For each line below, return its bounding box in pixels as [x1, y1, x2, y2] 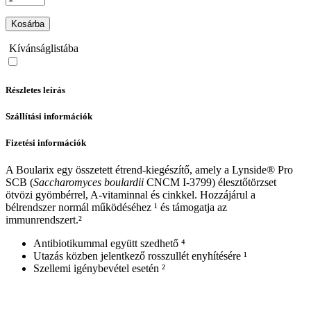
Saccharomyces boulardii [33, 176, 144, 189]
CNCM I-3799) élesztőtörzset [144, 176, 276, 189]
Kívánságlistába [8, 42, 78, 55]
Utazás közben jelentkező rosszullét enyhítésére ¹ [33, 250, 247, 262]
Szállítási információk [6, 110, 92, 121]
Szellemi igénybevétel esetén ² [33, 262, 165, 275]
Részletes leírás [6, 84, 65, 95]
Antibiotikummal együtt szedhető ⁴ [33, 237, 185, 250]
